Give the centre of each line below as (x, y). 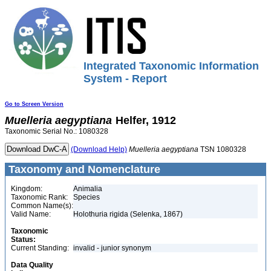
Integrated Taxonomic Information (171, 66)
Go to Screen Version (34, 104)
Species (87, 197)
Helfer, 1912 (146, 120)
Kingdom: (27, 189)
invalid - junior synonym (113, 248)
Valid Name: (31, 214)
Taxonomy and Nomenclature (83, 169)
